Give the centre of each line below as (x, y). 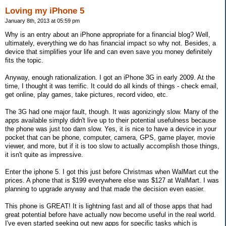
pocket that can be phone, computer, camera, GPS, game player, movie (110, 138)
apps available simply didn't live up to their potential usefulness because (110, 121)
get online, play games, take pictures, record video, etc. (87, 95)
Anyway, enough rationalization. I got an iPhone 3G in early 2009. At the (110, 78)
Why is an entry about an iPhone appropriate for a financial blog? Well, (108, 35)
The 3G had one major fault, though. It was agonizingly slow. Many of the (112, 112)
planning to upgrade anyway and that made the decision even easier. (105, 189)
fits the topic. (24, 61)
